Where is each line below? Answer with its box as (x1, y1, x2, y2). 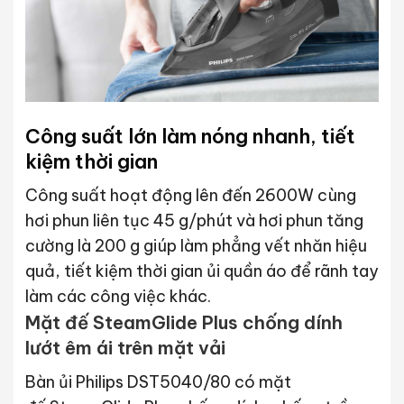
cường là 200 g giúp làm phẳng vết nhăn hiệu (24, 235, 367, 257)
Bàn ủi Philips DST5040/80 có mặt (24, 372, 291, 393)
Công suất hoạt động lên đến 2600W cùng (24, 185, 356, 207)
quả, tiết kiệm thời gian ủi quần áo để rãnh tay (24, 261, 379, 282)
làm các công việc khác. (24, 286, 211, 308)
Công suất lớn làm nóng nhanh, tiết (24, 123, 355, 149)
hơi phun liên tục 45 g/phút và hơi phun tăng (24, 210, 363, 232)
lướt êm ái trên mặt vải (24, 336, 225, 360)
